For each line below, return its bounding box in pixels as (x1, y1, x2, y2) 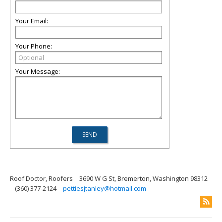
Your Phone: (15, 42, 52, 51)
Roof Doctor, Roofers (10, 174, 73, 183)
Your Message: (15, 67, 60, 76)
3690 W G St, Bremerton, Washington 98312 (79, 174, 208, 183)
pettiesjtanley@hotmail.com (63, 184, 146, 193)
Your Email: (15, 16, 48, 25)
